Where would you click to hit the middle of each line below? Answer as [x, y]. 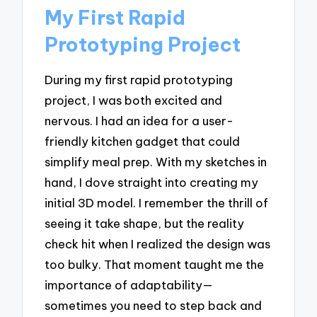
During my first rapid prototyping [139, 79]
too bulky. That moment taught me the [155, 264]
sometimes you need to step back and [154, 305]
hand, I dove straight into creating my [152, 182]
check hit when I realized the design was [158, 243]
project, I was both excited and [134, 100]
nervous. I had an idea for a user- [139, 120]
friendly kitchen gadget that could [143, 141]
